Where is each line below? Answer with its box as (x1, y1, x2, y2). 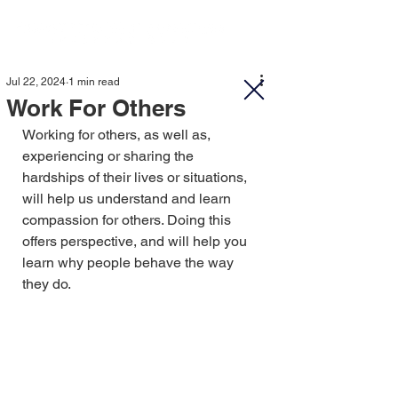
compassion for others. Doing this (22, 211, 235, 228)
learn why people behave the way (22, 254, 237, 271)
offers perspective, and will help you (22, 233, 251, 250)
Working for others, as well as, (22, 126, 214, 143)
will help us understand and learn (22, 190, 235, 207)
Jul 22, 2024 (6, 76, 66, 88)
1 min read (68, 76, 120, 88)
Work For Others (6, 94, 186, 122)
